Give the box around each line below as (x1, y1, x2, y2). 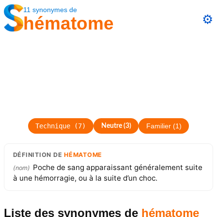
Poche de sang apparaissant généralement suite (32, 162, 202, 172)
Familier (146, 122, 171, 130)
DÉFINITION (13, 151, 52, 158)
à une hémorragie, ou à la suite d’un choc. (13, 173, 157, 183)
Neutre (101, 122, 122, 129)
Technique (35, 122, 71, 130)
